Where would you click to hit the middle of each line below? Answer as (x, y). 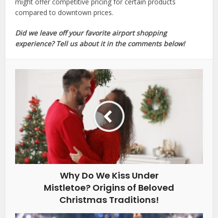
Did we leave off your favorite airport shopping (91, 33)
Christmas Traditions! (109, 200)
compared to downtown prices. (64, 12)
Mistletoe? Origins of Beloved (109, 187)
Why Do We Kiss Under (109, 175)
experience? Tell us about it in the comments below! (100, 43)
